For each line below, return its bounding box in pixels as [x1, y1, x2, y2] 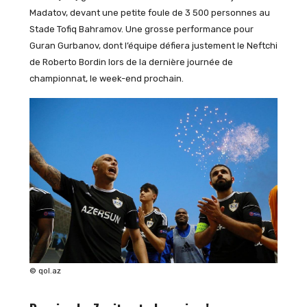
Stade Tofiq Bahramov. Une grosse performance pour [29, 23, 254, 34]
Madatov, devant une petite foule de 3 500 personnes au [29, 7, 270, 18]
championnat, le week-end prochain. [29, 73, 184, 84]
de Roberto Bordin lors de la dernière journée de [29, 56, 233, 67]
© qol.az [29, 266, 61, 276]
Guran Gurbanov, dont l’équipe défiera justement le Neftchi [29, 40, 278, 51]
